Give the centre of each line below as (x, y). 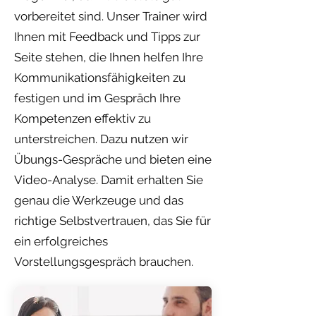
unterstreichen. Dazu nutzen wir (101, 139)
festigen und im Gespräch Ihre (97, 98)
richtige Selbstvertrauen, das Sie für (113, 221)
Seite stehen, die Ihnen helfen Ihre (109, 57)
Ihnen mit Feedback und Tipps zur (107, 37)
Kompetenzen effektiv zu (83, 119)
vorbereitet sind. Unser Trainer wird (111, 16)
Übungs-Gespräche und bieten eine (113, 159)
